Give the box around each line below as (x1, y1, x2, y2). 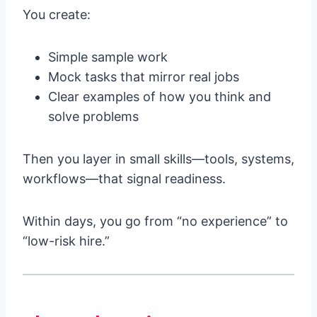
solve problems (48, 109, 139, 125)
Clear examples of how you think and (48, 89, 271, 105)
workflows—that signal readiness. (23, 171, 226, 187)
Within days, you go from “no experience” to (23, 214, 288, 229)
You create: (23, 7, 91, 23)
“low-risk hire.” (23, 234, 110, 249)
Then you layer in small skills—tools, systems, (23, 151, 294, 167)
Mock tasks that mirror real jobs (48, 69, 239, 85)
